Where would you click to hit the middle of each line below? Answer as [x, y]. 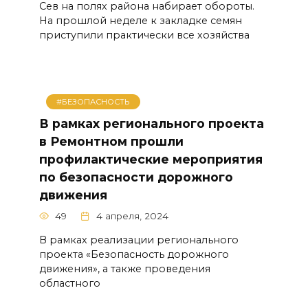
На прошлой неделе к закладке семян [140, 20]
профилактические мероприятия [151, 159]
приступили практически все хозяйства [144, 35]
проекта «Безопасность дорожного [134, 254]
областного [69, 283]
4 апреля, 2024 [132, 216]
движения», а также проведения [124, 268]
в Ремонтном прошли [111, 141]
